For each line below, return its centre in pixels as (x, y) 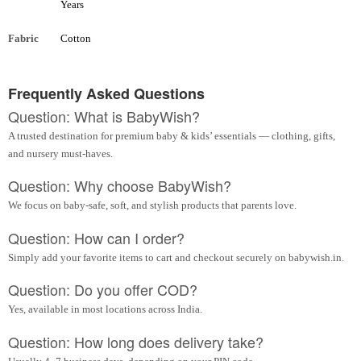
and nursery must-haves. (60, 153)
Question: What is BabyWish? (104, 116)
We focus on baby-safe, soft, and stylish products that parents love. (152, 205)
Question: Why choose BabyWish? (120, 186)
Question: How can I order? (96, 237)
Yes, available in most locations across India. (105, 309)
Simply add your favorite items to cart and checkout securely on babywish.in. (176, 257)
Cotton (76, 38)
